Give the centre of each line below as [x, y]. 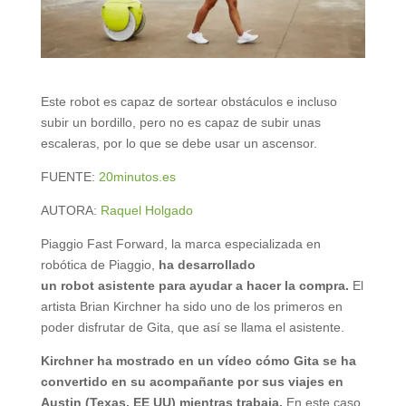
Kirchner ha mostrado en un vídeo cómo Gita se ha [198, 361]
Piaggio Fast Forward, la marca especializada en [180, 244]
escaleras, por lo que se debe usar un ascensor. [179, 144]
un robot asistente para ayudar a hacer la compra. [196, 286]
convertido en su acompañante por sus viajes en [192, 382]
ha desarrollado [207, 265]
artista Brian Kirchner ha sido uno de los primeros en [191, 307]
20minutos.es [137, 177]
